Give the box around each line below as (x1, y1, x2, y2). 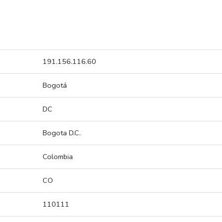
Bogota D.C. (43, 128, 81, 138)
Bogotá (43, 80, 67, 91)
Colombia (43, 152, 73, 162)
